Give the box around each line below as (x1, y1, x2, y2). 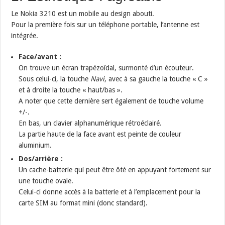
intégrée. (11, 32, 39, 40)
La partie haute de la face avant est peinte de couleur (19, 130, 182, 139)
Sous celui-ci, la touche (19, 75, 91, 83)
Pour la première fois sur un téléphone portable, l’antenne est (11, 21, 200, 29)
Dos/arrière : (19, 155, 63, 163)
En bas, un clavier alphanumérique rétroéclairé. (19, 119, 162, 128)
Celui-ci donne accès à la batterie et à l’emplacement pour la (19, 188, 201, 196)
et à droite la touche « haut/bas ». (19, 86, 123, 94)
